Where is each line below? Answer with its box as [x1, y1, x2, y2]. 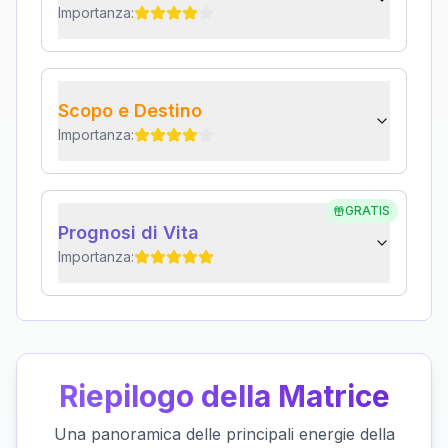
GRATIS [345, 203, 390, 219]
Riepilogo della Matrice [58, 378, 390, 415]
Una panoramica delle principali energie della [53, 424, 395, 445]
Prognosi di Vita [58, 222, 199, 244]
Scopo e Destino [58, 100, 202, 122]
